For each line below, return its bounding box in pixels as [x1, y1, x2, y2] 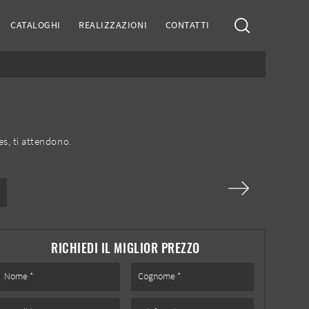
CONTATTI [165, 19, 210, 32]
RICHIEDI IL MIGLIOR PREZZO [51, 238, 200, 257]
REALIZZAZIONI [79, 19, 148, 32]
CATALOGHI [10, 19, 61, 32]
